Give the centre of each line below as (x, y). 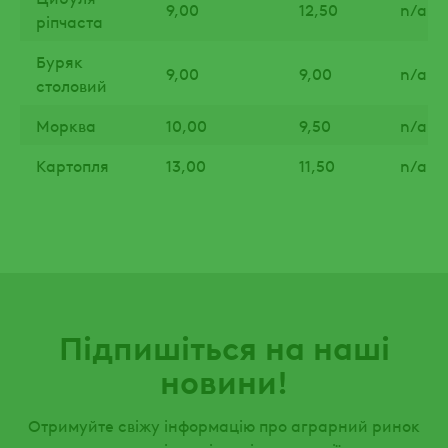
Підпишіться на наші (224, 346)
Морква (66, 124)
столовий (71, 84)
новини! (224, 380)
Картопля (72, 164)
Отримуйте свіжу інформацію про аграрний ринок (224, 425)
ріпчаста (69, 20)
